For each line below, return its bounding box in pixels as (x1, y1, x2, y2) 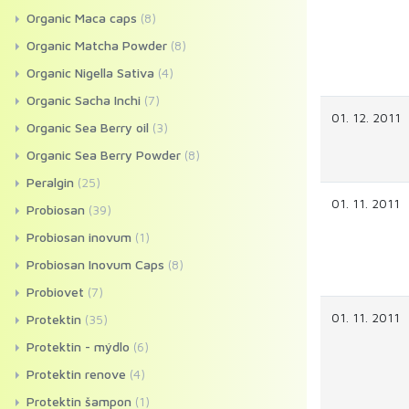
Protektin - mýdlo (26, 339, 130, 354)
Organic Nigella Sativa (26, 65, 154, 80)
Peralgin (26, 174, 74, 190)
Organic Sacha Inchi (26, 92, 141, 108)
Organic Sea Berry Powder (26, 147, 181, 163)
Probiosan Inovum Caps (26, 257, 164, 272)
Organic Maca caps (26, 10, 137, 26)
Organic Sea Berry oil (26, 120, 149, 135)
